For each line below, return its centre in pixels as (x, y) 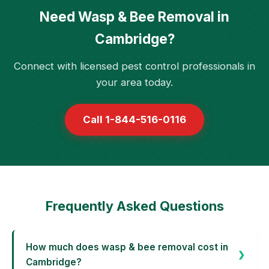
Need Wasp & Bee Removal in (134, 17)
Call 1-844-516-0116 (134, 119)
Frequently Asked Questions (134, 206)
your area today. (134, 82)
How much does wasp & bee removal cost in (127, 247)
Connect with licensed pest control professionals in (134, 66)
